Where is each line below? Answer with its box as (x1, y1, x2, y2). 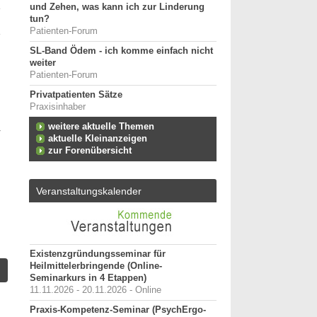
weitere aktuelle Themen (48, 122, 154, 132)
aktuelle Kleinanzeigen (48, 134, 147, 144)
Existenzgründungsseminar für (30, 249, 166, 259)
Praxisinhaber (30, 102, 86, 112)
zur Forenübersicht (48, 146, 132, 156)
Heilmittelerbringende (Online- (30, 261, 162, 271)
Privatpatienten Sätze (30, 90, 122, 100)
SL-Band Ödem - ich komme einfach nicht (30, 46, 213, 56)
